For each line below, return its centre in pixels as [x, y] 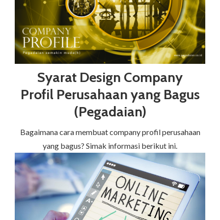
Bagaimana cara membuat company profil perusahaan [110, 132]
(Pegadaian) [110, 112]
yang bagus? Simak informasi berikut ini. [110, 146]
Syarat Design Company [110, 77]
